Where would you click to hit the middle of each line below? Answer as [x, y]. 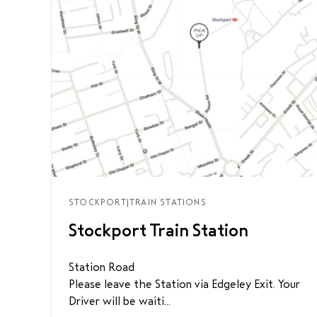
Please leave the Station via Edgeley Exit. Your [184, 284]
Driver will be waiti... [120, 301]
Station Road [102, 267]
